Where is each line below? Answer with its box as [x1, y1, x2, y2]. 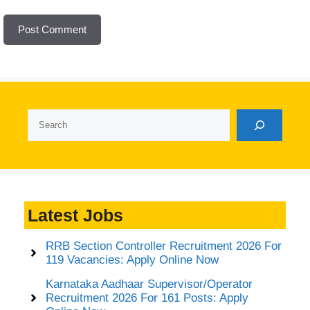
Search [27, 110, 64, 124]
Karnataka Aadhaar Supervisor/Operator [45, 277, 253, 291]
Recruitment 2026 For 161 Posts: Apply [45, 291, 248, 304]
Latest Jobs [28, 205, 123, 225]
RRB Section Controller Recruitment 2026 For [45, 239, 282, 253]
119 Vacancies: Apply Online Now [45, 253, 219, 266]
